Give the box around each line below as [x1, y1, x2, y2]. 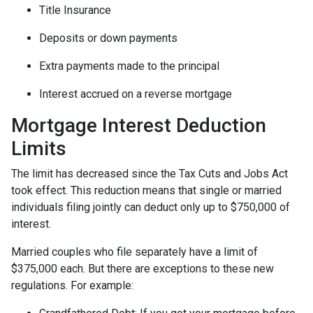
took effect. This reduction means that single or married [11, 184, 282, 197]
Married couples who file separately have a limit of [11, 245, 258, 259]
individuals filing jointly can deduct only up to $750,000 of [11, 201, 290, 214]
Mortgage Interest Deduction [11, 114, 266, 137]
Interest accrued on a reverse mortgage [39, 87, 232, 101]
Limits [11, 137, 66, 160]
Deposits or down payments [39, 31, 177, 45]
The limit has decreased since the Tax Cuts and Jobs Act [11, 167, 288, 180]
